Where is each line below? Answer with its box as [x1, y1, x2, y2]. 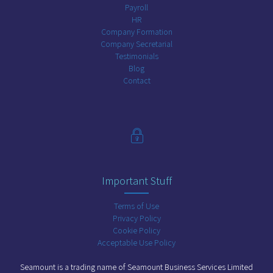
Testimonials [115, 51, 158, 62]
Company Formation [101, 26, 172, 38]
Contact [122, 75, 151, 87]
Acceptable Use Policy [97, 237, 175, 249]
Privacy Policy [112, 213, 161, 224]
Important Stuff [101, 174, 172, 188]
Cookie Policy [113, 225, 160, 236]
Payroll [125, 2, 148, 13]
